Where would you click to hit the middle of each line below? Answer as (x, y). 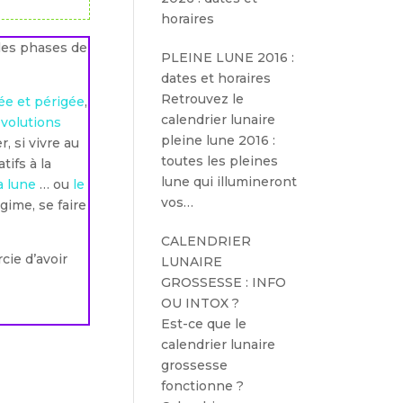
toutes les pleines (220, 161)
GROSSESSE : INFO (224, 282)
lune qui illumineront (229, 182)
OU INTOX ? (201, 303)
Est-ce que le (204, 324)
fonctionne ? (203, 386)
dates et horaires (216, 78)
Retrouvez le (203, 99)
